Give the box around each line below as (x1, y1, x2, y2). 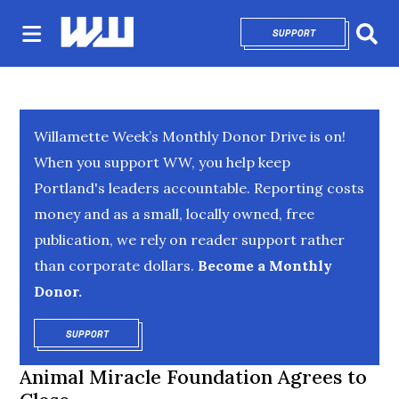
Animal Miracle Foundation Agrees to (20, 364, 368, 389)
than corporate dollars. (34, 256, 195, 274)
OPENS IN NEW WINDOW (109, 327, 228, 341)
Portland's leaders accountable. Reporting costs (34, 179, 365, 197)
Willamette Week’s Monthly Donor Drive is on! (34, 127, 346, 145)
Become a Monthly (194, 256, 333, 274)
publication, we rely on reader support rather (34, 231, 346, 248)
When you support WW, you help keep (34, 153, 291, 171)
